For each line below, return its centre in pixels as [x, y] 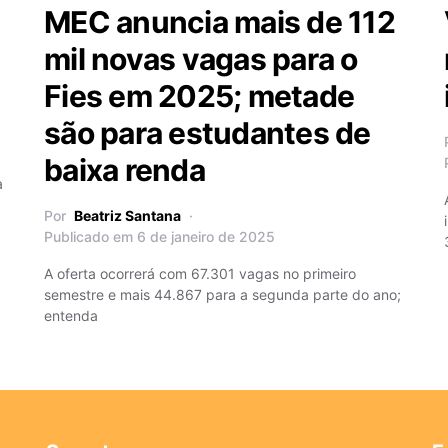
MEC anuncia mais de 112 [219, 21]
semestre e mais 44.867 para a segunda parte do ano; [222, 294]
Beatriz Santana [127, 215]
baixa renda [124, 169]
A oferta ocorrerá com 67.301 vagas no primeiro [200, 273]
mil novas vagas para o [201, 58]
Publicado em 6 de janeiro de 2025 [159, 236]
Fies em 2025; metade [199, 95]
